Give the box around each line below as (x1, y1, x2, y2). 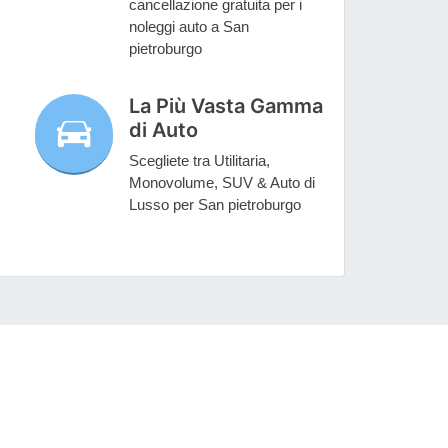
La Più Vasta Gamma (129, 94, 324, 119)
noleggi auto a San (129, 18, 250, 36)
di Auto (129, 118, 199, 143)
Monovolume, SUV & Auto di (129, 174, 316, 192)
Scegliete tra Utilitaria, (129, 152, 271, 170)
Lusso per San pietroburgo (129, 196, 302, 214)
